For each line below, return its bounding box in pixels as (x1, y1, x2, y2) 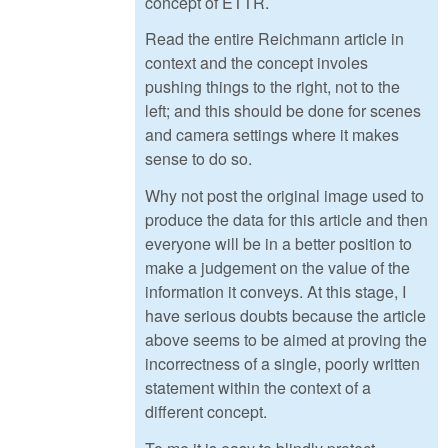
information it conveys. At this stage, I (145, 280, 406, 304)
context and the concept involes (145, 51, 368, 75)
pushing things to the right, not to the (145, 75, 400, 99)
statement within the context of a (145, 376, 371, 400)
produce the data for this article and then (145, 208, 428, 232)
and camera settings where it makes (145, 123, 399, 147)
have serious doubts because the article (145, 304, 426, 328)
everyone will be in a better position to (145, 232, 412, 256)
